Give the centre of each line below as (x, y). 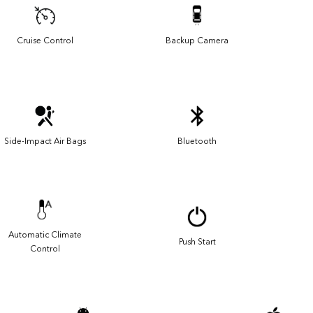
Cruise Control (45, 40)
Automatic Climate (45, 234)
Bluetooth (197, 141)
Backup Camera (197, 40)
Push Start (197, 241)
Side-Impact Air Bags (45, 141)
